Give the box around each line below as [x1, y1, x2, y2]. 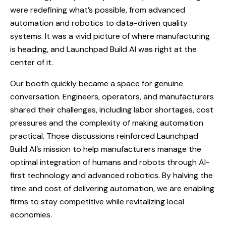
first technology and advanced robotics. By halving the [10, 170, 213, 181]
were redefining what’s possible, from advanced [10, 5, 185, 15]
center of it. [10, 57, 53, 68]
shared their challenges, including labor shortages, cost [10, 104, 213, 115]
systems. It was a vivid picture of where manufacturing [10, 31, 210, 41]
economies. [10, 209, 52, 220]
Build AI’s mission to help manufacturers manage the [10, 144, 201, 154]
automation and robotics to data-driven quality [10, 18, 188, 28]
